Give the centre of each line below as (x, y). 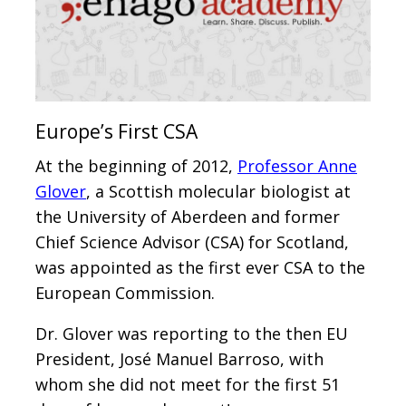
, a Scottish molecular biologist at (218, 191)
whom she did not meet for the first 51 (188, 384)
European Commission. (125, 292)
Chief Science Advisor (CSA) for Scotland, (192, 242)
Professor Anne (297, 165)
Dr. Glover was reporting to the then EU (192, 333)
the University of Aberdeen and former (188, 216)
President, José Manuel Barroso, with (179, 358)
